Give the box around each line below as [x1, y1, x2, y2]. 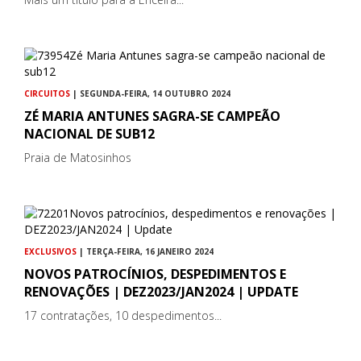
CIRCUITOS [24, 88, 70, 100]
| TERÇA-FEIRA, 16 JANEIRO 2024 [77, 246, 214, 258]
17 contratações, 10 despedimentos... [24, 308, 222, 324]
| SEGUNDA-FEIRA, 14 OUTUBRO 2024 [70, 88, 230, 100]
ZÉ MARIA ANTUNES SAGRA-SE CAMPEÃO [24, 107, 280, 126]
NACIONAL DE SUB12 [24, 125, 155, 143]
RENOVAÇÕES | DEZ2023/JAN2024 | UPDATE [24, 283, 298, 301]
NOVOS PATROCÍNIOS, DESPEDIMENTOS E [24, 265, 286, 284]
